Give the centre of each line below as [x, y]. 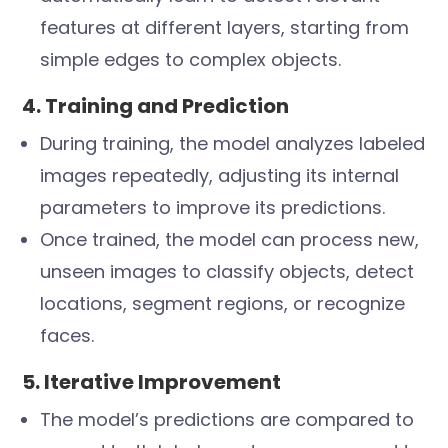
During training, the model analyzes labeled [233, 144]
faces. [67, 336]
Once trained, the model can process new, [230, 240]
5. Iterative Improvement [152, 382]
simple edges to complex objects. [191, 60]
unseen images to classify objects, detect [227, 272]
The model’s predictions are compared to [227, 420]
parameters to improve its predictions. [213, 208]
